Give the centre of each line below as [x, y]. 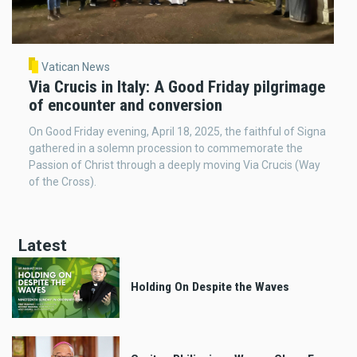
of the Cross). [63, 181]
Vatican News [75, 67]
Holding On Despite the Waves [210, 287]
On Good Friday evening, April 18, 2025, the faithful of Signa [177, 131]
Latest [43, 245]
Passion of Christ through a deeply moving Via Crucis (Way [175, 165]
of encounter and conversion [126, 105]
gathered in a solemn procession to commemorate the [166, 148]
